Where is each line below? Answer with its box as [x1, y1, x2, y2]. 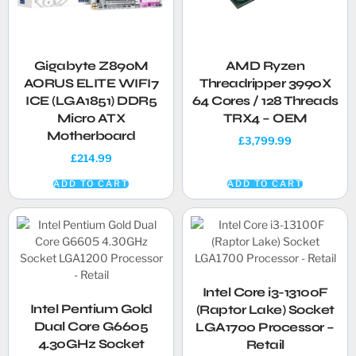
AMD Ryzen [225, 57, 305, 73]
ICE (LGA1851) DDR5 [25, 92, 157, 108]
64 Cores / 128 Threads [192, 92, 339, 108]
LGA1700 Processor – [195, 319, 335, 335]
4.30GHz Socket [37, 336, 145, 352]
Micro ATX [56, 110, 126, 126]
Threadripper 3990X [199, 75, 331, 91]
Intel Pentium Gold [29, 301, 153, 317]
